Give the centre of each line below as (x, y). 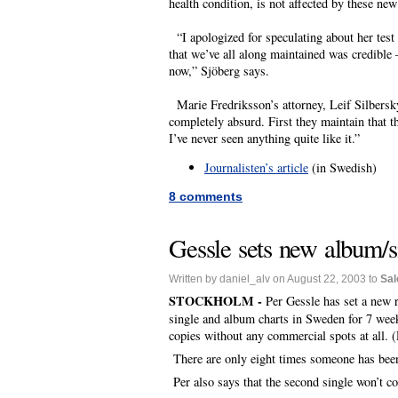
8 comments (206, 196)
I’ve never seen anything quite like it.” (264, 138)
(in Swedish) (342, 168)
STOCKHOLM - (217, 301)
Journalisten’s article (256, 168)
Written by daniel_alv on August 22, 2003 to (275, 279)
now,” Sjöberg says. (219, 71)
